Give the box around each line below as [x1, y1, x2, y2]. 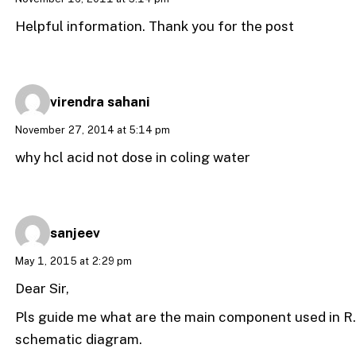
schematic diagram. [15, 331, 143, 348]
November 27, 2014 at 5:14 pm [15, 124, 171, 137]
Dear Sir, [15, 280, 70, 296]
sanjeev [50, 224, 101, 241]
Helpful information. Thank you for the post [15, 17, 295, 34]
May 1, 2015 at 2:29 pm [15, 254, 133, 267]
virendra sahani [50, 93, 151, 110]
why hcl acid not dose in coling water [15, 149, 251, 165]
